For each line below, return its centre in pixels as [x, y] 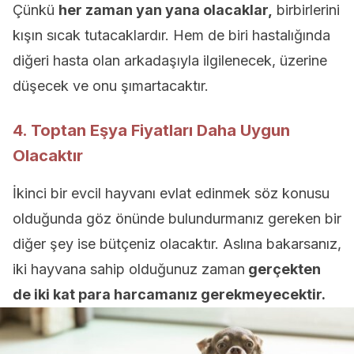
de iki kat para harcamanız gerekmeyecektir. [171, 294]
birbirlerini [306, 10]
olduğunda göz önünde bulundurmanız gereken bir [177, 218]
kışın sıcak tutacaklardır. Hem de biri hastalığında [171, 35]
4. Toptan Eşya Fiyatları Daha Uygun [151, 130]
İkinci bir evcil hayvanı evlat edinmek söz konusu [171, 193]
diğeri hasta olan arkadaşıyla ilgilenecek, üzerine [170, 60]
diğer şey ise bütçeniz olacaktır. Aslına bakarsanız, [177, 244]
